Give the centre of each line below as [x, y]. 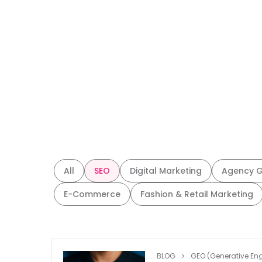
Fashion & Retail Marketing [197, 194]
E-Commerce [92, 194]
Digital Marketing [166, 171]
